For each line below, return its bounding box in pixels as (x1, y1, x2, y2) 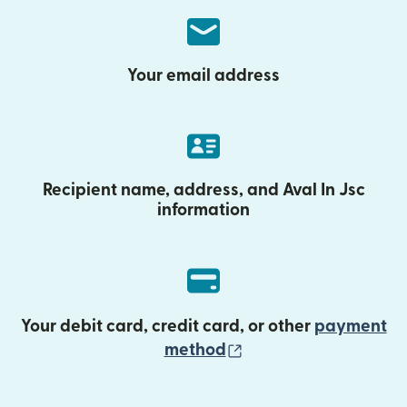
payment (313, 318, 387, 335)
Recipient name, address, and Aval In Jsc (42, 182, 365, 199)
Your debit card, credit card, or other (20, 318, 314, 335)
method (164, 342, 226, 359)
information (157, 202, 250, 219)
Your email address (127, 67, 280, 84)
